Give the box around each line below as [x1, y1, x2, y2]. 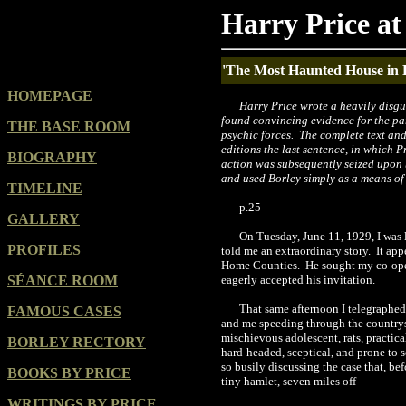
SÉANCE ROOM [7, 273, 118, 288]
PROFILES [7, 242, 81, 257]
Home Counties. [221, 258, 300, 272]
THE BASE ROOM [7, 119, 130, 134]
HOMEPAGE [7, 88, 92, 103]
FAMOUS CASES [7, 304, 121, 319]
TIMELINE [7, 180, 82, 196]
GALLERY [7, 211, 80, 227]
